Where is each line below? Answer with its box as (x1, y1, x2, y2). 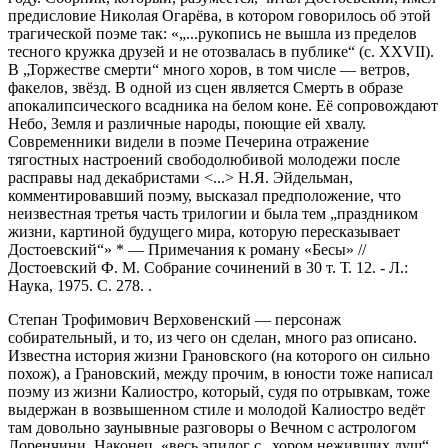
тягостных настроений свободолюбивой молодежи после (8, 151, 400, 169)
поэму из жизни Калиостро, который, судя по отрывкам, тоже (8, 383, 430, 401)
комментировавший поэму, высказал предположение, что (8, 187, 401, 205)
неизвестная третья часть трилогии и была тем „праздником (8, 205, 418, 223)
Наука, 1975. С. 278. (8, 277, 148, 295)
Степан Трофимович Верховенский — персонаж (8, 311, 341, 329)
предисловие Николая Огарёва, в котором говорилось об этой (8, 7, 431, 25)
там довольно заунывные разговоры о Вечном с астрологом (8, 419, 416, 437)
